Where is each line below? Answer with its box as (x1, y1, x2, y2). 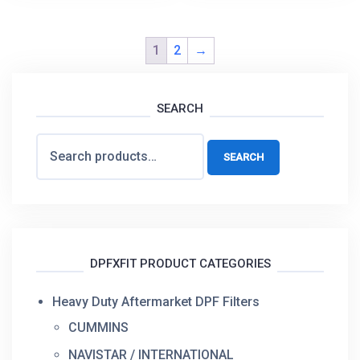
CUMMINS (68, 319, 129, 335)
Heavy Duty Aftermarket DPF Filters (52, 293, 260, 309)
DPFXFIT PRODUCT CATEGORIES (89, 256, 271, 271)
